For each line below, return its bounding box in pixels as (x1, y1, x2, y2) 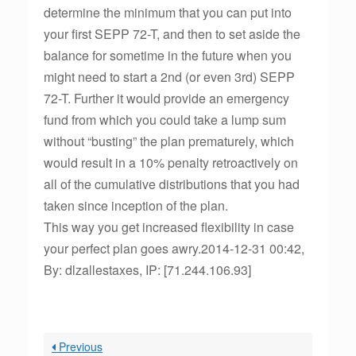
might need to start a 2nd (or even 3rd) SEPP (44, 68, 295, 86)
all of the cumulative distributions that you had (44, 175, 300, 193)
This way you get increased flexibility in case (44, 218, 294, 236)
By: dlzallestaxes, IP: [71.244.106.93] (44, 261, 251, 279)
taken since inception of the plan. (44, 196, 228, 215)
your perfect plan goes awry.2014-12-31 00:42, (44, 239, 304, 257)
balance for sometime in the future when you (44, 46, 292, 64)
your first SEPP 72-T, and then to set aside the (44, 25, 300, 43)
